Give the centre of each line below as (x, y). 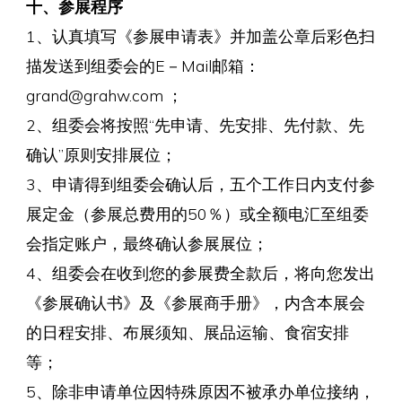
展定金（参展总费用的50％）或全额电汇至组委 (197, 214)
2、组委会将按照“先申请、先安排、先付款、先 (195, 125)
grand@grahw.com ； (104, 96)
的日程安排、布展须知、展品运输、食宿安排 (187, 332)
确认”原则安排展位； (101, 155)
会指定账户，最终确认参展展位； (147, 244)
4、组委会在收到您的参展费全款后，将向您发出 (200, 273)
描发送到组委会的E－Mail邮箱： (143, 66)
